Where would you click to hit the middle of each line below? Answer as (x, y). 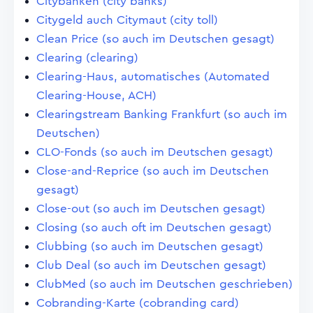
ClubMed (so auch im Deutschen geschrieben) (165, 284)
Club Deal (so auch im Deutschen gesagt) (151, 265)
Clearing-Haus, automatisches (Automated (153, 77)
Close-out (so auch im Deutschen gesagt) (151, 209)
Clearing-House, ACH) (96, 95)
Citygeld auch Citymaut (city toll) (127, 20)
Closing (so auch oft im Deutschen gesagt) (154, 227)
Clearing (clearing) (87, 58)
